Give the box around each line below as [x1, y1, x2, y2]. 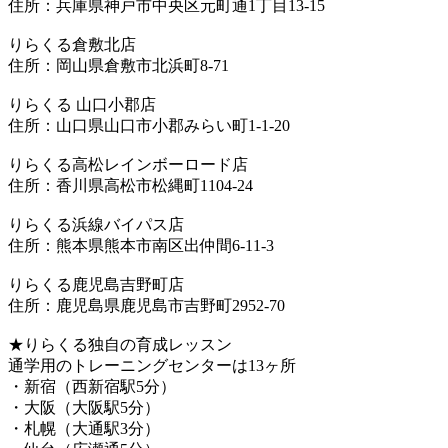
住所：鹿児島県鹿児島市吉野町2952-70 [8, 296, 285, 314]
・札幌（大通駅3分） [8, 419, 160, 437]
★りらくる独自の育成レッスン [8, 335, 232, 353]
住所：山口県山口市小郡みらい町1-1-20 [8, 116, 290, 134]
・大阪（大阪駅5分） [8, 398, 160, 416]
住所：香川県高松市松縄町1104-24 [8, 176, 253, 194]
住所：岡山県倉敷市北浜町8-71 [8, 56, 229, 74]
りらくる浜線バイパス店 [8, 215, 184, 233]
